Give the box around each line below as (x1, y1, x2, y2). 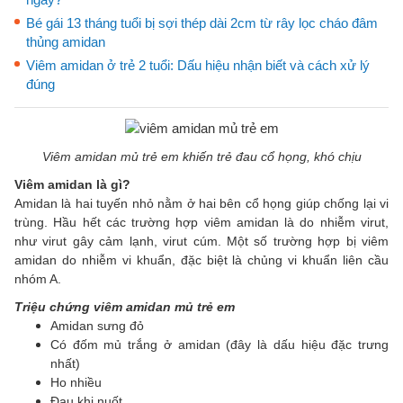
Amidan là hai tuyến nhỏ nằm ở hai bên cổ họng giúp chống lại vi (14, 195, 389, 210)
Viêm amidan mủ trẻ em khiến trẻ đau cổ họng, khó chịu (41, 148, 362, 164)
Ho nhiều (50, 374, 105, 390)
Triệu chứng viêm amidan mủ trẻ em (14, 299, 235, 314)
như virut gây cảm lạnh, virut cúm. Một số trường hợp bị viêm (14, 233, 389, 248)
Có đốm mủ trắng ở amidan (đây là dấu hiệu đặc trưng (50, 336, 389, 352)
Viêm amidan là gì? (14, 176, 130, 192)
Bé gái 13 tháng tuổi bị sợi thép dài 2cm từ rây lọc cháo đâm (26, 15, 378, 31)
